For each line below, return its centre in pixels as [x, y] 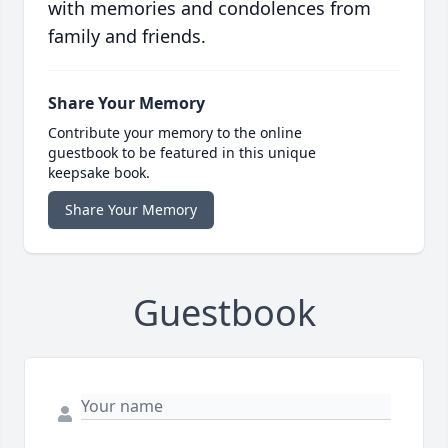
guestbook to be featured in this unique [182, 152]
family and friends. [127, 35]
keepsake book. [99, 172]
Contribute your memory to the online [175, 132]
